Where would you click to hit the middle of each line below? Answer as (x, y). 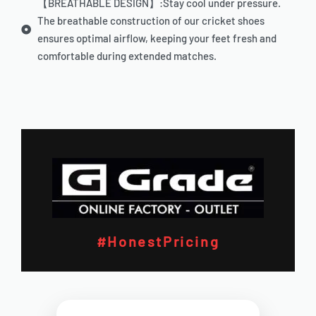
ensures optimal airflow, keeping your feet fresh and (157, 38)
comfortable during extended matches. (127, 56)
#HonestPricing (158, 242)
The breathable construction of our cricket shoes (151, 21)
